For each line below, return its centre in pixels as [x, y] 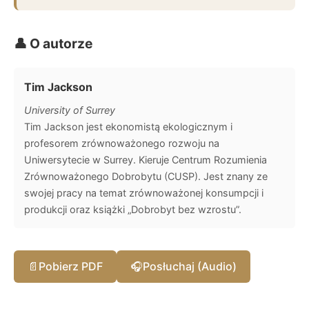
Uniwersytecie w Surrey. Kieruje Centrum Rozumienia [146, 159]
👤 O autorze [53, 43]
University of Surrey [70, 110]
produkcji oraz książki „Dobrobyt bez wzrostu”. [133, 209]
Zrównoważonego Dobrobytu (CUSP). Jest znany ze [146, 176]
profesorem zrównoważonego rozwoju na [122, 143]
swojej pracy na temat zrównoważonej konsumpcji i [144, 192]
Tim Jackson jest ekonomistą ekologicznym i [128, 126]
